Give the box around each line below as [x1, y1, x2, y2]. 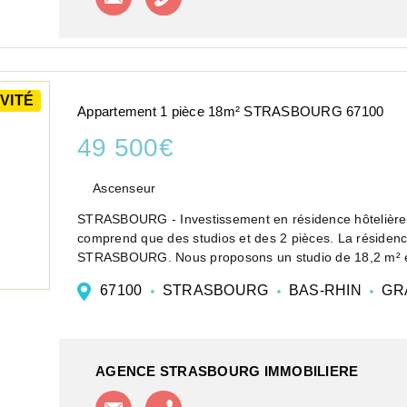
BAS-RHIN [284, 282, 365, 298]
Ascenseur [93, 180, 156, 195]
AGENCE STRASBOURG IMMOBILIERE [95, 362, 359, 379]
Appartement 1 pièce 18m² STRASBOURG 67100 [77, 104, 384, 120]
